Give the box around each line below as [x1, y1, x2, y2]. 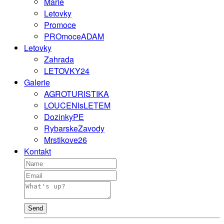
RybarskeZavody [44, 122, 104, 134]
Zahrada [44, 53, 74, 65]
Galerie [24, 76, 50, 88]
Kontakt [24, 145, 51, 157]
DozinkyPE [44, 110, 84, 122]
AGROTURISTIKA [44, 87, 109, 99]
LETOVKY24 [44, 64, 89, 76]
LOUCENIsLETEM [44, 99, 110, 111]
